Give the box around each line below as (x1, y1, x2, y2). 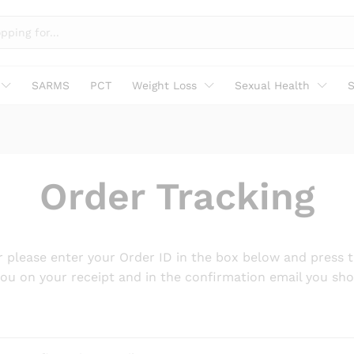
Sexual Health (235, 78, 310, 92)
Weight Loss (132, 78, 197, 92)
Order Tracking (40, 173, 314, 219)
